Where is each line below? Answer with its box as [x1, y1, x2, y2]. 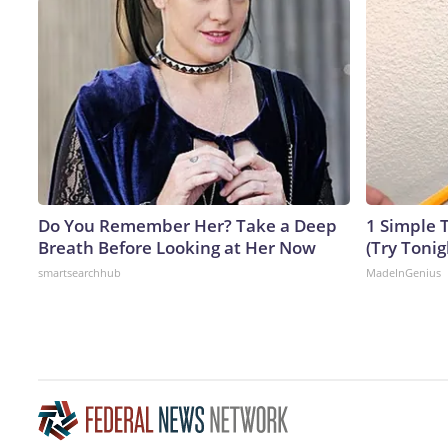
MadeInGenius [366, 264, 441, 280]
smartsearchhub [38, 264, 121, 280]
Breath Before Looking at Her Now [38, 235, 316, 259]
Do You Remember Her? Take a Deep [38, 213, 337, 237]
